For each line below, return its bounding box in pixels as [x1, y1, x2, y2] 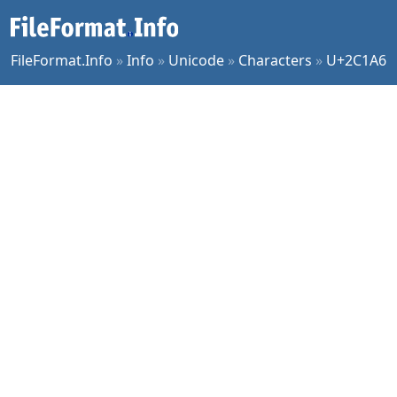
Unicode [168, 51, 224, 70]
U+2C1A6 [326, 51, 386, 70]
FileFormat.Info [11, 51, 113, 70]
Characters [238, 51, 312, 70]
